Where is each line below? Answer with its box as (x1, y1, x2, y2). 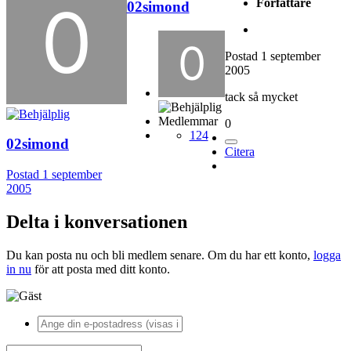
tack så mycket (224, 90, 298, 104)
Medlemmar (157, 114, 218, 128)
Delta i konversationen (6, 212, 187, 233)
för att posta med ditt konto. (31, 262, 170, 276)
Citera (224, 145, 255, 159)
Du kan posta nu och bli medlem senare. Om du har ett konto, (6, 248, 313, 262)
